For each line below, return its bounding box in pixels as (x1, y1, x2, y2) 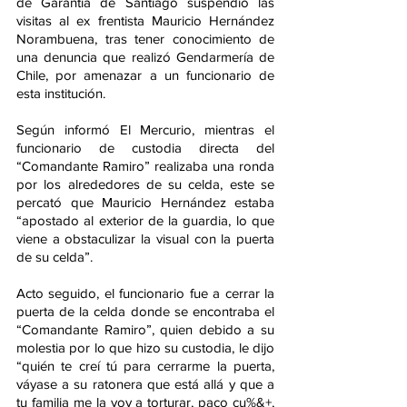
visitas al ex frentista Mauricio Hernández (16, 12, 274, 28)
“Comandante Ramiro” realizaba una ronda (16, 157, 274, 174)
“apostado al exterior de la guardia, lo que (16, 212, 274, 228)
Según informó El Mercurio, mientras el (16, 121, 274, 137)
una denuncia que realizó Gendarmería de (16, 48, 274, 65)
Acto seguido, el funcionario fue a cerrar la (16, 284, 274, 301)
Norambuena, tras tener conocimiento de (16, 30, 274, 46)
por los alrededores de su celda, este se (16, 175, 274, 192)
